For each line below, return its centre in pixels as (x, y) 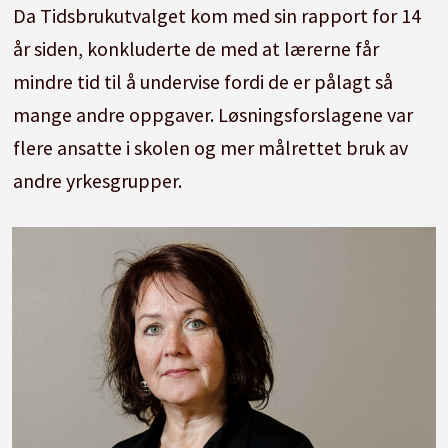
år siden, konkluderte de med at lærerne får (195, 49)
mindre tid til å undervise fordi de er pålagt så (202, 82)
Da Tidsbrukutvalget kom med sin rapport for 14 (216, 16)
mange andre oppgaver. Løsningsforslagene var (212, 115)
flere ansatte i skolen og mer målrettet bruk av (210, 148)
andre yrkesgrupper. (99, 181)
